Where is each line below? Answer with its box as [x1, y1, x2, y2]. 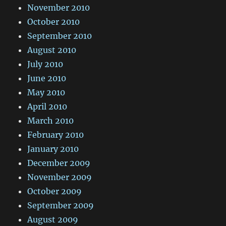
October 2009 [27, 186, 82, 197]
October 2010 [27, 17, 80, 27]
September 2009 [27, 200, 94, 211]
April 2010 [27, 101, 68, 112]
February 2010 [27, 130, 84, 140]
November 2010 [27, 3, 90, 13]
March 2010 [27, 116, 74, 126]
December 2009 [27, 158, 91, 168]
